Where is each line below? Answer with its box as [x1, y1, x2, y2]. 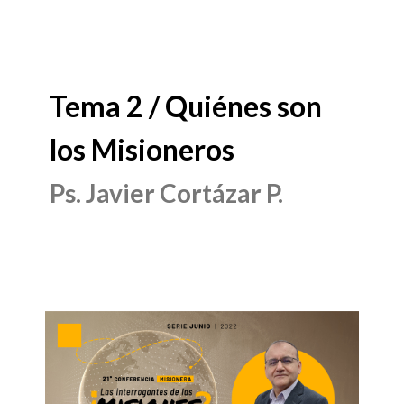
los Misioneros [50, 132, 234, 167]
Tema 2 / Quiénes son [50, 88, 322, 124]
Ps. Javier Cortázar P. [50, 178, 283, 208]
